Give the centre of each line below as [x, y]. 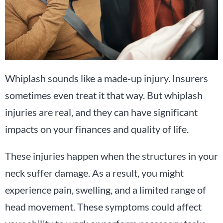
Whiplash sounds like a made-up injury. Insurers [107, 78]
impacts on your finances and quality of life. [97, 129]
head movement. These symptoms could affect [103, 206]
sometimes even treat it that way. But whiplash [104, 95]
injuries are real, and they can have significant [101, 112]
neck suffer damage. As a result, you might [94, 172]
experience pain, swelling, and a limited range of [106, 189]
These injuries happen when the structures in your [111, 156]
